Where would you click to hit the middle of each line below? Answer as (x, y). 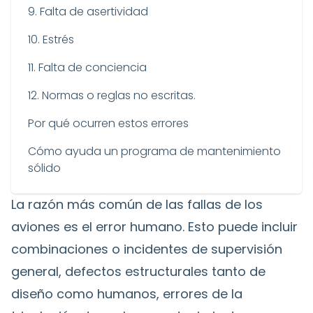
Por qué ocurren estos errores (108, 123)
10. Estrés (51, 39)
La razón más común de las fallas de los (137, 204)
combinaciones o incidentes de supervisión (147, 249)
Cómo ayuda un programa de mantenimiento (154, 151)
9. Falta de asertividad (88, 12)
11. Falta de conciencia (87, 67)
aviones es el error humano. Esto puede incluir (154, 227)
